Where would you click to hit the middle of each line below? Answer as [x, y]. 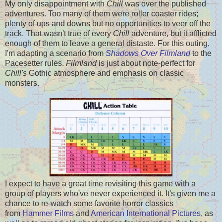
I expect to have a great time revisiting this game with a [100, 183]
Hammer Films [48, 213]
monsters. [22, 83]
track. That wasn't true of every [59, 33]
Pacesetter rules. [35, 63]
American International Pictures [146, 213]
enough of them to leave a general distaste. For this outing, [107, 43]
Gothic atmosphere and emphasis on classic [106, 73]
